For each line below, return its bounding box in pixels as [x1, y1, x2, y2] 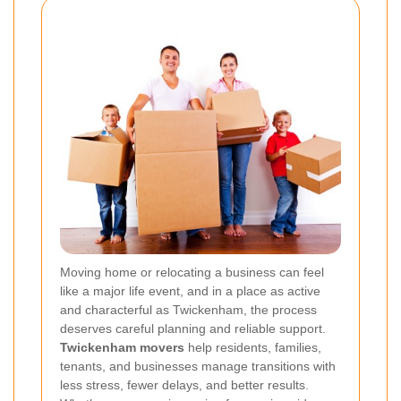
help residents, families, [184, 339, 321, 354]
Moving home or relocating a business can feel [60, 264, 324, 279]
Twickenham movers [60, 339, 184, 354]
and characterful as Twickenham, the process [60, 302, 317, 317]
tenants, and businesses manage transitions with [60, 358, 336, 373]
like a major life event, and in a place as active [60, 283, 320, 298]
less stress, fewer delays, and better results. [60, 377, 309, 392]
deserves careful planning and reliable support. [60, 320, 326, 336]
